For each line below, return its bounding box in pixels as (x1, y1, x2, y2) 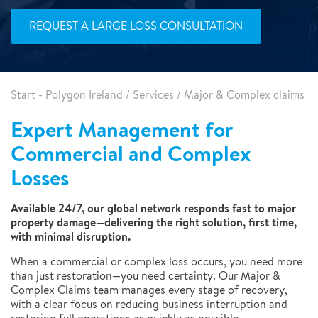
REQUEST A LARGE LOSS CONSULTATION (29, 18, 243, 33)
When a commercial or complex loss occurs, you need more (11, 254, 302, 269)
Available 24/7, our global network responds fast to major (11, 200, 296, 216)
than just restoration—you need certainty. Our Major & (11, 268, 280, 283)
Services (133, 87, 174, 102)
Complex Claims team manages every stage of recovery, (11, 283, 287, 297)
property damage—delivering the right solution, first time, (11, 214, 297, 230)
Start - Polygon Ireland (11, 87, 123, 102)
